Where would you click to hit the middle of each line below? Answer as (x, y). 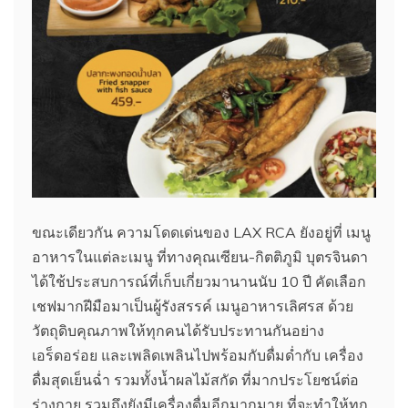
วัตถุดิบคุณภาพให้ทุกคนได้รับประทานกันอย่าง (178, 331)
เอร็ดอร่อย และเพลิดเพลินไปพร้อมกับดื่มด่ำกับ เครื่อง (198, 356)
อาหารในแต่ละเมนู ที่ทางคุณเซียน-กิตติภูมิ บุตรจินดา (200, 257)
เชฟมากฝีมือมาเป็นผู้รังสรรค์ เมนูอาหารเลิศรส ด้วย (193, 306)
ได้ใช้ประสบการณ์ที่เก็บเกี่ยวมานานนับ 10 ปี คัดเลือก (199, 282)
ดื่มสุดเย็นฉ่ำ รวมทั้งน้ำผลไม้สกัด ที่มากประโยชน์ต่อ (195, 380)
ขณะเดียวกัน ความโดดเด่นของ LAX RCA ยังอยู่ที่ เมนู (201, 233)
